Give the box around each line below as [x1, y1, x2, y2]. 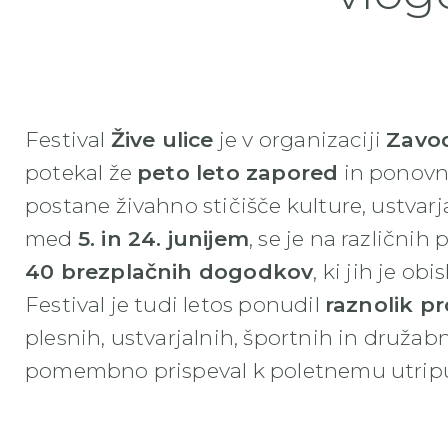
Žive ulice [110, 127, 214, 152]
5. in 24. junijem [77, 226, 249, 251]
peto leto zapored [137, 160, 339, 185]
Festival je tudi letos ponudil [25, 292, 325, 317]
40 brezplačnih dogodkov [25, 259, 314, 284]
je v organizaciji [213, 127, 387, 152]
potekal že [25, 160, 138, 185]
